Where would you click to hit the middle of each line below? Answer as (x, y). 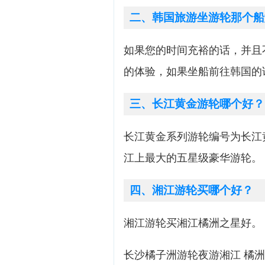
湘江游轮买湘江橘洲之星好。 (193, 223)
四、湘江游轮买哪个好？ (191, 190)
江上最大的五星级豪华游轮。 (193, 158)
